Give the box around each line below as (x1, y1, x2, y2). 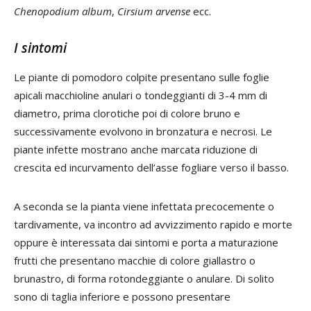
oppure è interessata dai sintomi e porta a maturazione (14, 235, 278, 250)
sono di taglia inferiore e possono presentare (14, 289, 230, 304)
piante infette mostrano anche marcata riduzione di (14, 142, 258, 157)
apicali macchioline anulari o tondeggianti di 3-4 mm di (14, 88, 267, 103)
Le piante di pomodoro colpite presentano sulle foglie (14, 70, 269, 85)
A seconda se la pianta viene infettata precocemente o (14, 199, 274, 214)
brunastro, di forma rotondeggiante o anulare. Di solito (14, 271, 274, 286)
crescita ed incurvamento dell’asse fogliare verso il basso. (14, 160, 289, 175)
